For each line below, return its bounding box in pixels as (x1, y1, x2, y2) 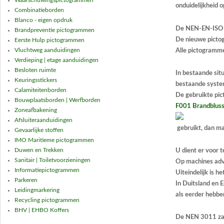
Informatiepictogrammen (14, 166, 79, 173)
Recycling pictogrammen (14, 196, 79, 203)
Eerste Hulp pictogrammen (14, 36, 84, 43)
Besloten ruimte (14, 66, 56, 73)
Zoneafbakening (14, 106, 57, 113)
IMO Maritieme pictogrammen (14, 136, 94, 143)
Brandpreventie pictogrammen (14, 26, 94, 33)
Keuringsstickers (14, 76, 57, 83)
